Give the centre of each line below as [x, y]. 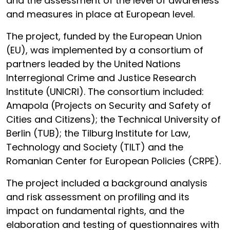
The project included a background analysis [107, 183]
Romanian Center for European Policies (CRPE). [113, 161]
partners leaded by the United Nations [93, 64]
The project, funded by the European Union [104, 36]
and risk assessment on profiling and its [98, 197]
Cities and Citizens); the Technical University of [113, 119]
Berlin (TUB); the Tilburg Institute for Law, [98, 133]
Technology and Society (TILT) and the [95, 147]
